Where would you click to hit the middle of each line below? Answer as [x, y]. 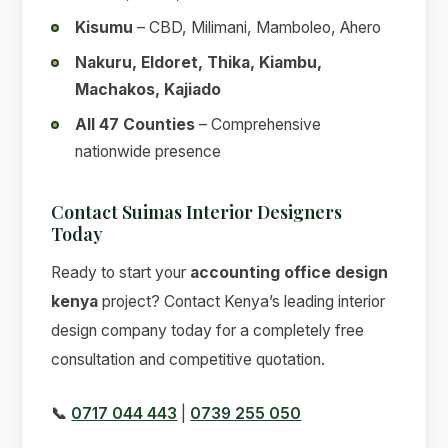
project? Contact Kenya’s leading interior [242, 301]
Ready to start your [121, 272]
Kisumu [104, 28]
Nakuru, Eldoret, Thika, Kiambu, [199, 63]
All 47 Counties [135, 125]
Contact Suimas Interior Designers [197, 212]
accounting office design [289, 272]
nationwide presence [148, 152]
